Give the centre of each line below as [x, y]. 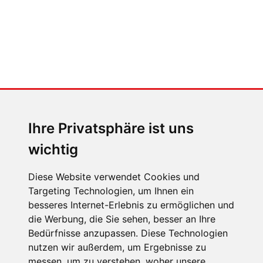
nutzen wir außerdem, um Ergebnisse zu [117, 247]
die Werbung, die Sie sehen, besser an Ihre [122, 219]
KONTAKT [30, 226]
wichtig [53, 149]
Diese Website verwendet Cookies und [114, 177]
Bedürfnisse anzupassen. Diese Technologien [128, 233]
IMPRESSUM [36, 247]
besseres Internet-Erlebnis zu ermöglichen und [131, 205]
